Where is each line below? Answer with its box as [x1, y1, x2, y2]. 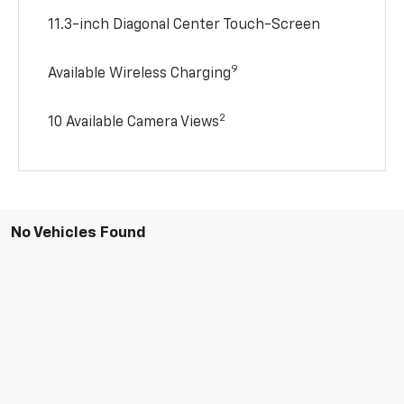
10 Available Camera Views [48, 115, 220, 130]
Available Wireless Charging [48, 66, 232, 81]
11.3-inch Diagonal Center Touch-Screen [48, 17, 321, 32]
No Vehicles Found [11, 225, 146, 241]
